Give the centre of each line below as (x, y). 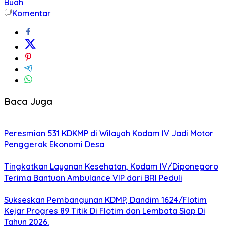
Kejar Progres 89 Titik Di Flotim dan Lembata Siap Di (105, 211)
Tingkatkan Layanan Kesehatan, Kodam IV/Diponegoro (111, 167)
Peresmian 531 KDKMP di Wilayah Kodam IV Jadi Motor (109, 133)
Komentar (32, 13)
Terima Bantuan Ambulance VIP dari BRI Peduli (93, 178)
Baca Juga (28, 101)
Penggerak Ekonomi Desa (54, 145)
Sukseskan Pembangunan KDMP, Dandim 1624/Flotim (105, 200)
